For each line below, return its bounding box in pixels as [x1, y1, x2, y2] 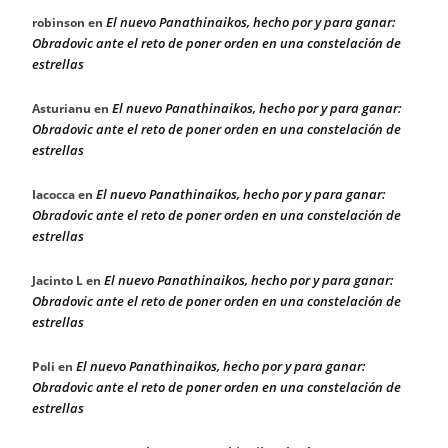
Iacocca [32, 185, 75, 203]
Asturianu [32, 99, 91, 117]
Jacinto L [32, 271, 83, 289]
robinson [32, 13, 85, 31]
